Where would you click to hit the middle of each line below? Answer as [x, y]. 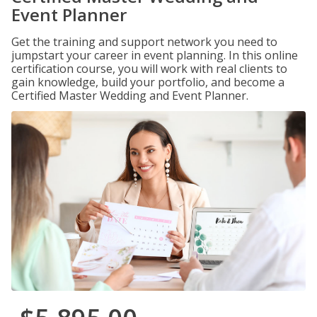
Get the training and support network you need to [144, 42]
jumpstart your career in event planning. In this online [155, 55]
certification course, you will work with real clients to [149, 69]
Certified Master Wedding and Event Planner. [130, 96]
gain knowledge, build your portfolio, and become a [148, 82]
